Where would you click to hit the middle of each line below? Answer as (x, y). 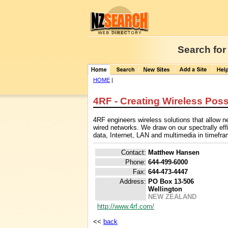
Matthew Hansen (174, 153)
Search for (202, 50)
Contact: (134, 153)
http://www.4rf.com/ (126, 207)
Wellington (165, 189)
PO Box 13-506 (171, 182)
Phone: (136, 162)
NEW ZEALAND (172, 197)
